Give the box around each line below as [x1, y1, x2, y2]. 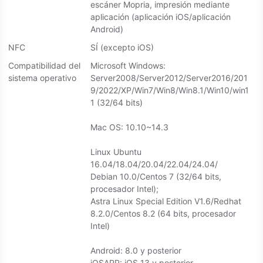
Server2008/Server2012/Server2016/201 [90, 73, 248, 83]
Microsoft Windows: [90, 60, 166, 71]
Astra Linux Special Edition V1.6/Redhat [90, 196, 241, 207]
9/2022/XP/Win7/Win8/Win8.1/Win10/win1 [90, 85, 249, 96]
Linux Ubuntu [90, 147, 141, 157]
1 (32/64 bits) [90, 97, 143, 108]
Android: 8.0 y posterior [90, 245, 181, 256]
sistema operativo [8, 73, 76, 83]
